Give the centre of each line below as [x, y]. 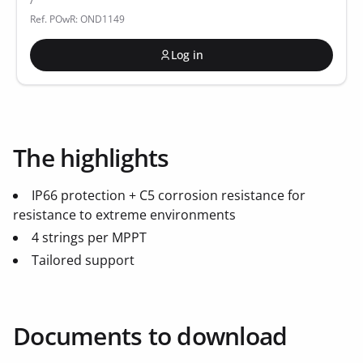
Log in [187, 55]
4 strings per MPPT [89, 237]
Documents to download [150, 336]
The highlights [91, 158]
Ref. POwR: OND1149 [77, 19]
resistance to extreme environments [124, 215]
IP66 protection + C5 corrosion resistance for [169, 195]
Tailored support [83, 260]
